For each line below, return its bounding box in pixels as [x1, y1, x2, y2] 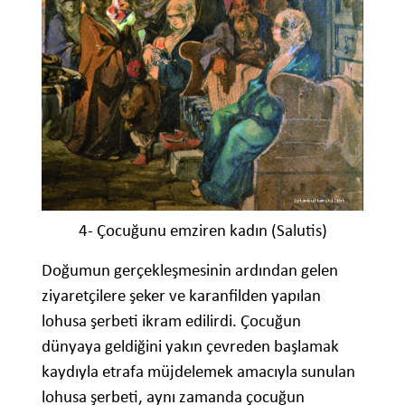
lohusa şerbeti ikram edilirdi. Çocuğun [42, 309, 301, 331]
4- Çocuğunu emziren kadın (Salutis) [78, 219, 327, 240]
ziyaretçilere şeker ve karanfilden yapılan [42, 284, 321, 306]
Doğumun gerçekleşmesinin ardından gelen [42, 259, 338, 280]
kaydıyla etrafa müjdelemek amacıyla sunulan [42, 360, 355, 381]
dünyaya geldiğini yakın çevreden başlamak [42, 334, 339, 356]
